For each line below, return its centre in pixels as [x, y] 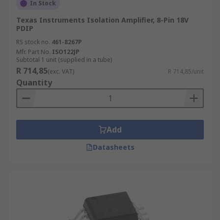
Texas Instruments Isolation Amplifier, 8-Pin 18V [102, 20]
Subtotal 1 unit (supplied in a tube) [64, 60]
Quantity [34, 82]
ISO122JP [66, 52]
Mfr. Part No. [33, 52]
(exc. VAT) [61, 71]
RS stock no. [33, 42]
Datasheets [113, 147]
